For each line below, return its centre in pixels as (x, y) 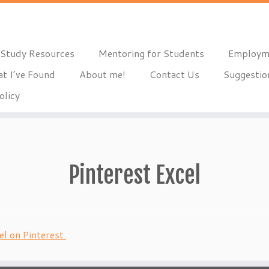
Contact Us (174, 74)
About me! (102, 74)
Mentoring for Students (151, 53)
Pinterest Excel (134, 175)
